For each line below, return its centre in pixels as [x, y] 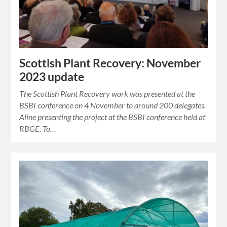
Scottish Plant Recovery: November [110, 63]
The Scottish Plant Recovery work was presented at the [107, 93]
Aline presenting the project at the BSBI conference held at [112, 117]
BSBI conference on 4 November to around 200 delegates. [113, 105]
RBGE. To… [38, 128]
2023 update [52, 77]
